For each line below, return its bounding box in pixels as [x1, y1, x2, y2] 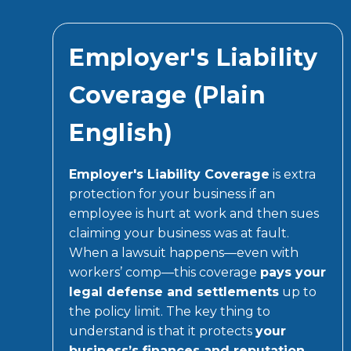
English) [69, 118, 173, 147]
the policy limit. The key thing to [69, 303, 271, 319]
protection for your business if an [69, 186, 276, 201]
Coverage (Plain [69, 80, 266, 110]
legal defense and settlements [69, 284, 280, 299]
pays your [260, 264, 327, 280]
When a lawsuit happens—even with [69, 244, 299, 260]
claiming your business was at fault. [69, 225, 290, 241]
